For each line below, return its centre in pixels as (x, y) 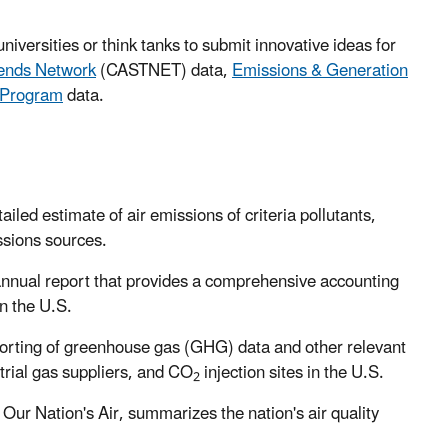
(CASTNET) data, (164, 70)
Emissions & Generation (320, 70)
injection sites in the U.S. (292, 373)
